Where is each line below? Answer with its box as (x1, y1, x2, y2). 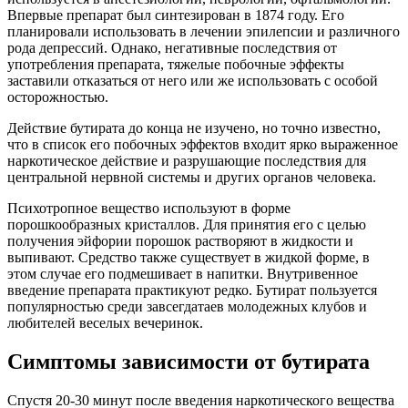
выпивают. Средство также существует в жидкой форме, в (7, 250, 370, 266)
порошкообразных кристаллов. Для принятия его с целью (7, 217, 366, 233)
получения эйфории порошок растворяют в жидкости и (7, 233, 353, 250)
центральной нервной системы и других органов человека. (7, 169, 376, 186)
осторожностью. (7, 89, 108, 106)
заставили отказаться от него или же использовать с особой (7, 73, 378, 89)
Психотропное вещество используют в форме (7, 200, 291, 217)
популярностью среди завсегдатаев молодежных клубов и (7, 299, 367, 315)
